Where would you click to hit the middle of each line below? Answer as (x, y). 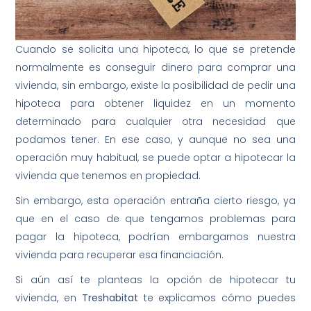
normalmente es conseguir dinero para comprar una (155, 68)
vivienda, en (49, 298)
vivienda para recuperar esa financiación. (120, 255)
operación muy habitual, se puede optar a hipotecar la (155, 158)
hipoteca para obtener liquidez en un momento (155, 104)
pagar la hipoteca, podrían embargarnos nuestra (155, 237)
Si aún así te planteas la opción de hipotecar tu (155, 280)
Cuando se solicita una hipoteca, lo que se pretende (155, 50)
